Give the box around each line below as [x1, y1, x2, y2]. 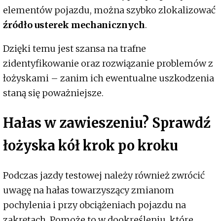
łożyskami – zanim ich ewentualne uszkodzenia [3, 72, 214, 84]
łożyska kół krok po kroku [3, 137, 178, 154]
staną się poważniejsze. [3, 87, 104, 99]
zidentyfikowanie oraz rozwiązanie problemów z [3, 57, 213, 69]
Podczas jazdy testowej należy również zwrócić [3, 169, 205, 181]
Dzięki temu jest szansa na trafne [3, 42, 146, 54]
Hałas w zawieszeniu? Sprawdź [3, 114, 211, 132]
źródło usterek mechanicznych [3, 19, 145, 31]
